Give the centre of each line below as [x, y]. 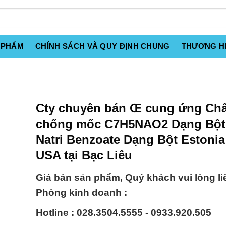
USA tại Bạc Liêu [84, 155]
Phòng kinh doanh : [81, 193]
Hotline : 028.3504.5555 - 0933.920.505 [124, 213]
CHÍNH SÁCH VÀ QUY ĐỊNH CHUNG [103, 46]
